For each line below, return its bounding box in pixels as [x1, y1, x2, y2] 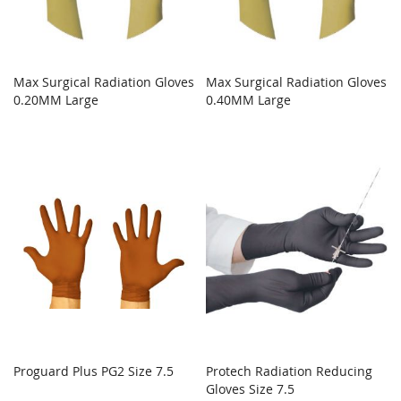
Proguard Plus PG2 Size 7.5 [13, 362, 174, 380]
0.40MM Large [206, 91, 292, 109]
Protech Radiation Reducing [206, 362, 373, 380]
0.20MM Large [13, 91, 98, 109]
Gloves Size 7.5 [206, 380, 295, 397]
